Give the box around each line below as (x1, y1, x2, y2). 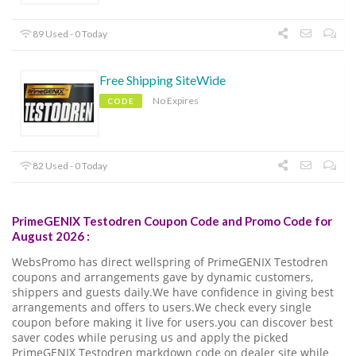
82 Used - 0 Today (31, 159, 108, 172)
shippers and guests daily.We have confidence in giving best (12, 284, 334, 300)
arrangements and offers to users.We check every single (12, 300, 311, 315)
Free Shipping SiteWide (99, 72, 226, 87)
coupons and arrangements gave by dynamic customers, (12, 269, 313, 284)
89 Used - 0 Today (31, 27, 108, 40)
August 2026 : (12, 228, 90, 243)
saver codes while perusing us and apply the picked (12, 330, 288, 345)
